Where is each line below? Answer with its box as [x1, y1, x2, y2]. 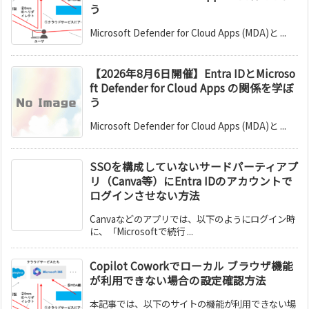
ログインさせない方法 [90, 188, 200, 204]
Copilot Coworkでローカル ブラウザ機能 [90, 258, 293, 275]
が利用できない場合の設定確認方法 [90, 272, 266, 289]
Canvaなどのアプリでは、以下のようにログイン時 [90, 212, 295, 226]
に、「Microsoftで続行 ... [90, 224, 193, 239]
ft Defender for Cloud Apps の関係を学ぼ [90, 80, 294, 97]
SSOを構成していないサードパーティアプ [90, 159, 298, 175]
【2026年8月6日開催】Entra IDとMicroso [90, 66, 295, 82]
